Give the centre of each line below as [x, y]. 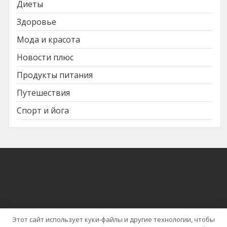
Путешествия [43, 92]
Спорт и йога [43, 110]
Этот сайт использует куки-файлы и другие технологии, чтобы [113, 219]
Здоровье [36, 22]
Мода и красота [48, 39]
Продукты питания [55, 75]
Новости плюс [45, 57]
